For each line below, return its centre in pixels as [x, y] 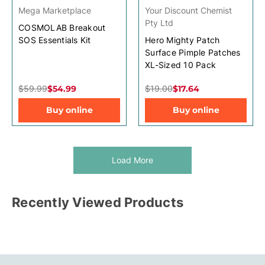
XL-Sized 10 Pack [180, 64]
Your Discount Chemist [188, 10]
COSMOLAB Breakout [62, 27]
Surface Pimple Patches [193, 52]
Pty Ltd [159, 22]
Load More [132, 160]
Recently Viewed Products [98, 202]
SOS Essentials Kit [55, 40]
